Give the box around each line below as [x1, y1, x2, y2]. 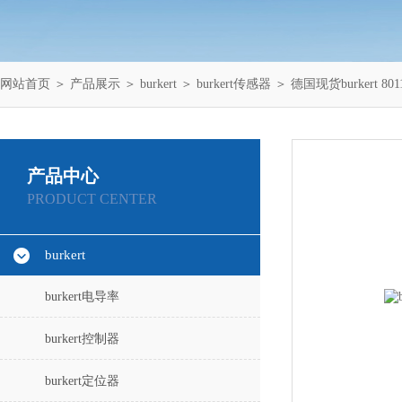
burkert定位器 [45, 374, 119, 388]
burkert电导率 [45, 290, 119, 303]
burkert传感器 [197, 77, 271, 91]
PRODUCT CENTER [27, 191, 157, 206]
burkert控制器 [45, 332, 119, 345]
